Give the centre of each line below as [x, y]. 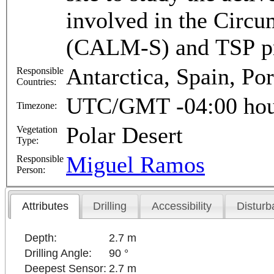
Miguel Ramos [135, 165]
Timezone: [37, 106]
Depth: [41, 238]
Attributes [45, 206]
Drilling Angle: [58, 253]
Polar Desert [124, 135]
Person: [31, 170]
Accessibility [182, 206]
